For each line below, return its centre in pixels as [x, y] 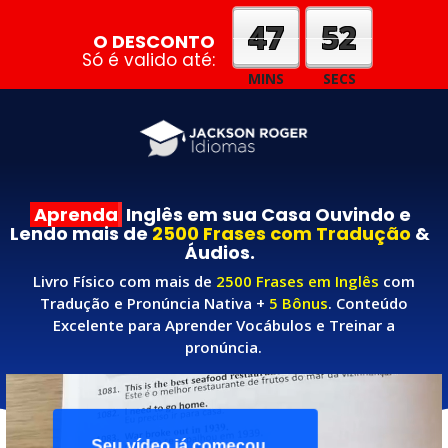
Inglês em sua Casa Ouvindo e [266, 214]
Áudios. [220, 252]
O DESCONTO [154, 41]
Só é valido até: [148, 60]
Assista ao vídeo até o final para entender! [240, 387]
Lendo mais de [81, 233]
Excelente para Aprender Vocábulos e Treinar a [223, 325]
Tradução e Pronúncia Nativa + [154, 303]
